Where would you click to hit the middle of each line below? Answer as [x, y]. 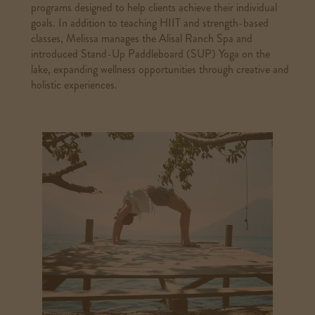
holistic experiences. [75, 85]
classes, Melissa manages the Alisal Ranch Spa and [142, 38]
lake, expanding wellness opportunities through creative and [160, 69]
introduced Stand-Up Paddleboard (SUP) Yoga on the [151, 54]
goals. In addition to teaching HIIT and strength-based [150, 23]
